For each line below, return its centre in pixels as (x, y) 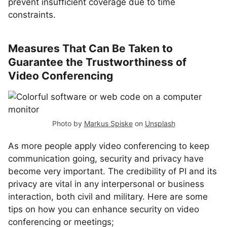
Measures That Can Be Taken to (90, 48)
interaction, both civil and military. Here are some (108, 197)
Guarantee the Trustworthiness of (97, 62)
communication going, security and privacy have (106, 159)
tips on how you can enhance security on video (104, 209)
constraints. (32, 15)
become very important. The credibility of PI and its (112, 171)
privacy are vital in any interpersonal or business (106, 184)
